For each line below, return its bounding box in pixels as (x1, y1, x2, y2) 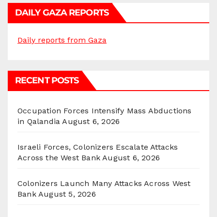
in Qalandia (17, 117, 61, 126)
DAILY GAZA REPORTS (15, 7, 108, 18)
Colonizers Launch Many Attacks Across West (17, 179, 191, 188)
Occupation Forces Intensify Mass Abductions (17, 106, 192, 116)
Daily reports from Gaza (17, 35, 107, 45)
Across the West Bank (17, 153, 100, 163)
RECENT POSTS (15, 75, 79, 86)
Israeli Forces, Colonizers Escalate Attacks (17, 142, 178, 152)
